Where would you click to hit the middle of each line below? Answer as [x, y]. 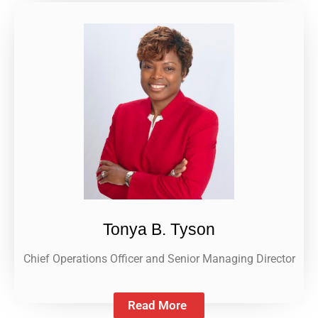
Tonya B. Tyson [159, 229]
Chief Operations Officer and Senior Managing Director [159, 258]
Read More [157, 305]
